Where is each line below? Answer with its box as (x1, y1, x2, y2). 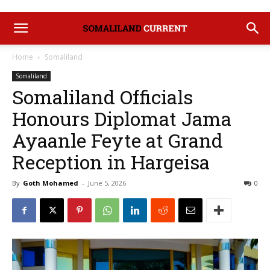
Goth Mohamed (23, 178, 78, 187)
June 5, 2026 (88, 178, 126, 187)
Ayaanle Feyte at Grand (12, 127, 223, 153)
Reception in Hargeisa (12, 149, 210, 175)
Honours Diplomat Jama (12, 105, 231, 131)
